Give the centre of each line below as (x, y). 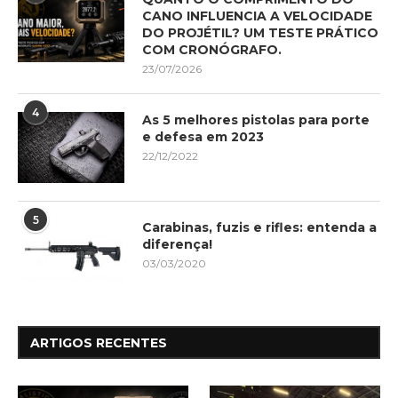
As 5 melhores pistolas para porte (256, 120)
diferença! (177, 245)
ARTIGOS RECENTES (99, 343)
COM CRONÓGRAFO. (212, 50)
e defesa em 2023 (203, 137)
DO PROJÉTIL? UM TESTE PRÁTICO (260, 33)
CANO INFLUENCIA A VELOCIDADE (257, 16)
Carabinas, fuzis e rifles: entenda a (259, 228)
